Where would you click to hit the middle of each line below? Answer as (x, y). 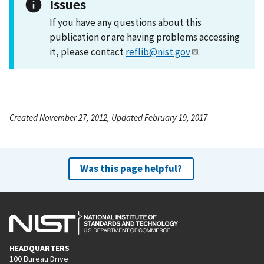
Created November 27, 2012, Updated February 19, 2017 (108, 117)
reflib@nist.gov (158, 52)
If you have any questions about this (126, 22)
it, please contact (88, 52)
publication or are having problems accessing (145, 37)
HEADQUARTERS (39, 248)
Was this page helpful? (131, 168)
